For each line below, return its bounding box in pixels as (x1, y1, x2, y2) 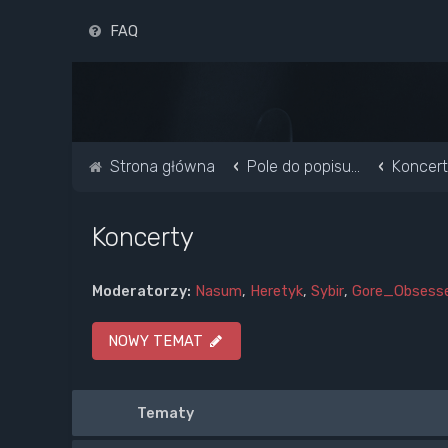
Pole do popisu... (247, 157, 360, 176)
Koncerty (92, 222, 194, 252)
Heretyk (250, 282, 303, 300)
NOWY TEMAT (108, 331, 203, 350)
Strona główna (110, 157, 215, 176)
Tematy (137, 403, 194, 422)
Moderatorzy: (92, 282, 191, 300)
